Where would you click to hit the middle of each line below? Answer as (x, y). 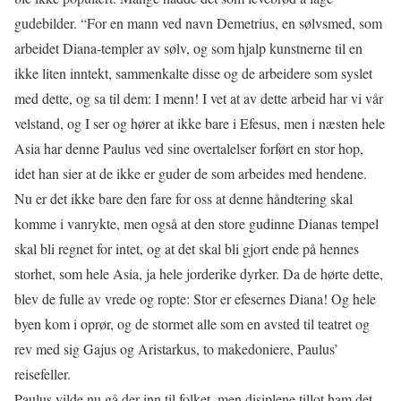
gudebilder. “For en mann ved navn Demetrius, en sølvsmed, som (198, 23)
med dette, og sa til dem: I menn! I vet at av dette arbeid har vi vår (199, 98)
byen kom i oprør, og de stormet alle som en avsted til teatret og (192, 324)
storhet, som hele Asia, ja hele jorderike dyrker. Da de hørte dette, (199, 274)
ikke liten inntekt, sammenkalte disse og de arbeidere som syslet (193, 73)
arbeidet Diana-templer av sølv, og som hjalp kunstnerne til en (188, 48)
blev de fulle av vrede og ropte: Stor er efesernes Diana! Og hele (195, 299)
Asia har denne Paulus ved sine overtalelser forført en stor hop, (189, 149)
